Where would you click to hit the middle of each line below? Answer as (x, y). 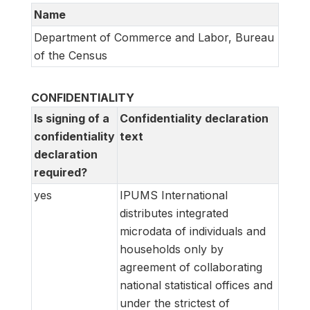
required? (61, 172)
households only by (172, 249)
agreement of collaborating (191, 267)
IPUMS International (174, 195)
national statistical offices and (196, 285)
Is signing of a (72, 118)
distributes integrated (174, 213)
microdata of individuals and (193, 231)
